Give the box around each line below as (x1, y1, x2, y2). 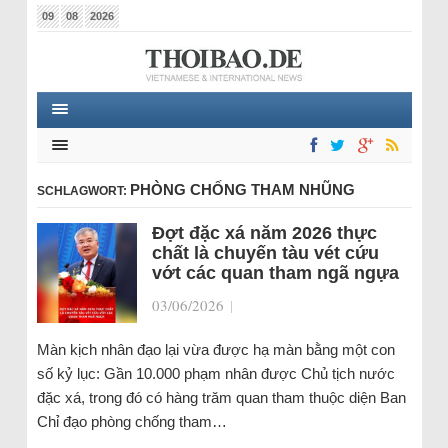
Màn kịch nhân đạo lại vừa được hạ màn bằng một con (36, 341, 395, 358)
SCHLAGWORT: (36, 184, 130, 198)
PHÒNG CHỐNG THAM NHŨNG (129, 181, 355, 198)
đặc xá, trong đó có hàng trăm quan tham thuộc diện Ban (36, 389, 406, 406)
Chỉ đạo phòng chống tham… (36, 413, 227, 430)
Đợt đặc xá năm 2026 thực (151, 223, 377, 243)
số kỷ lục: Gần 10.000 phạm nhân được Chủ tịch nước (36, 365, 395, 382)
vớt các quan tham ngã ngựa (151, 263, 399, 283)
